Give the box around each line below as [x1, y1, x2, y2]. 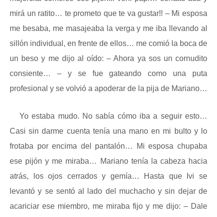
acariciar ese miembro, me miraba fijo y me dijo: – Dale [10, 202, 207, 210]
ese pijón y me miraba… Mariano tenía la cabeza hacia [10, 157, 207, 165]
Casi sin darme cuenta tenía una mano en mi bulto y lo [10, 127, 207, 135]
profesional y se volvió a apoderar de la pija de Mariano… [10, 84, 207, 93]
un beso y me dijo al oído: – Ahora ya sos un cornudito [10, 54, 207, 62]
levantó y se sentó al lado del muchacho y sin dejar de [10, 187, 207, 195]
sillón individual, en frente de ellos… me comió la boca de [10, 39, 207, 47]
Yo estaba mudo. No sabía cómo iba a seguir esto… [19, 112, 207, 120]
